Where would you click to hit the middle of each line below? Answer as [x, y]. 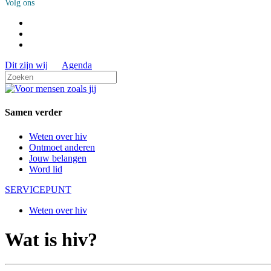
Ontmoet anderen [62, 147]
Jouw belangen [58, 158]
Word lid [46, 169]
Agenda [77, 65]
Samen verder [34, 113]
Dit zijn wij [26, 65]
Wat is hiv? [51, 239]
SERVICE [25, 189]
